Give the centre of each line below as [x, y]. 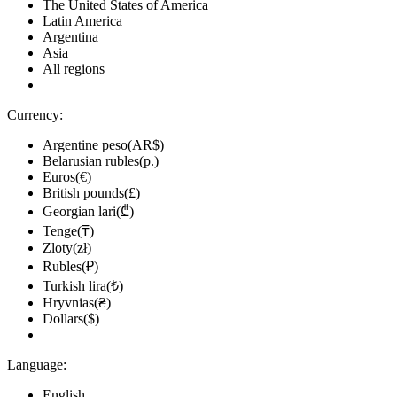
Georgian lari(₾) [88, 211]
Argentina [70, 37]
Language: [37, 365]
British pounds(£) [91, 193]
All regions [74, 69]
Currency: [35, 115]
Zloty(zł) [67, 248]
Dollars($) [71, 319]
